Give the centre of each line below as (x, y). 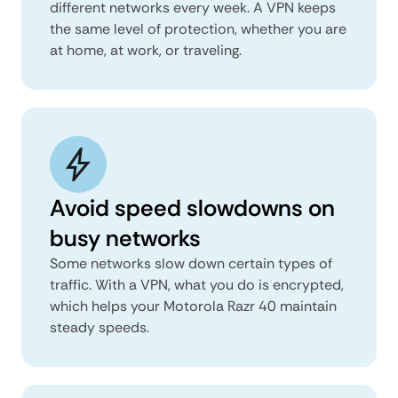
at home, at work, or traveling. (146, 50)
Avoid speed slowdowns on (192, 207)
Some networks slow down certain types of (191, 263)
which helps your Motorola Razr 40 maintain (193, 306)
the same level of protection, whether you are (198, 28)
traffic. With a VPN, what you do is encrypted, (197, 284)
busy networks (125, 238)
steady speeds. (99, 327)
